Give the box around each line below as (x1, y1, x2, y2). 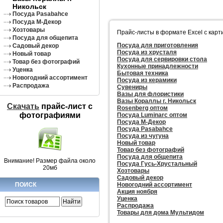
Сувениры (117, 83, 147, 91)
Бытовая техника (117, 69, 168, 77)
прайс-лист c (39, 102, 93, 111)
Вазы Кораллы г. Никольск (117, 97, 196, 105)
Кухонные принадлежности (117, 62, 198, 70)
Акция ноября (117, 188, 157, 195)
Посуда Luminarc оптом (117, 111, 187, 118)
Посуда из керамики (117, 76, 177, 84)
